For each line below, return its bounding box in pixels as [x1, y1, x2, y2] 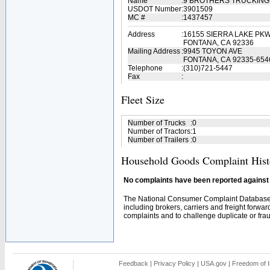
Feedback [119, 260, 148, 267]
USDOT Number [128, 5, 181, 13]
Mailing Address [128, 47, 180, 55]
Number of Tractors [128, 127, 190, 136]
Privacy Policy [154, 260, 195, 267]
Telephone [128, 64, 163, 72]
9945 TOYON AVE [183, 47, 242, 55]
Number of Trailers [128, 136, 189, 144]
